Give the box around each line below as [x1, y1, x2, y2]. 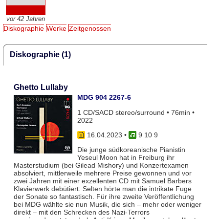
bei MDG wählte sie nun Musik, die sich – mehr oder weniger [13, 200, 201, 209]
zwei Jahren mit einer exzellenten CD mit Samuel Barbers [13, 177, 192, 185]
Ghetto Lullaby [13, 83, 68, 92]
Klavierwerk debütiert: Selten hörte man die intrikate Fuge [13, 185, 192, 193]
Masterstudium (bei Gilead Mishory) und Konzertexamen [13, 161, 189, 170]
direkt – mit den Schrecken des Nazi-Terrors [13, 208, 150, 217]
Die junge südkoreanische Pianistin [77, 146, 185, 154]
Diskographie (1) [10, 50, 71, 59]
